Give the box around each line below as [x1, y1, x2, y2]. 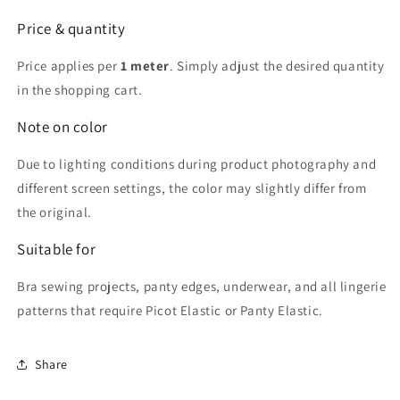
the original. [17, 204, 92, 221]
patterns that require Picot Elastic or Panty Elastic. [17, 302, 323, 320]
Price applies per [17, 57, 121, 75]
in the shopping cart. [17, 81, 143, 99]
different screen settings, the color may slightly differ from [17, 179, 367, 197]
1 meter [120, 57, 171, 75]
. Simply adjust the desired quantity [170, 57, 385, 75]
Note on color [17, 117, 108, 137]
